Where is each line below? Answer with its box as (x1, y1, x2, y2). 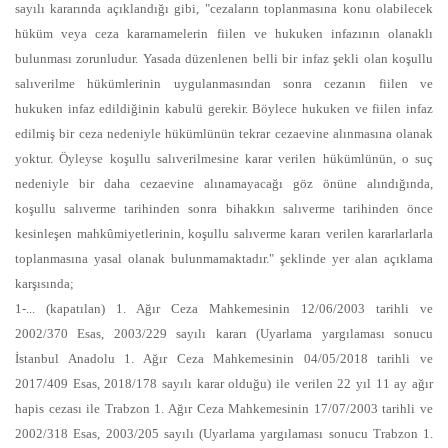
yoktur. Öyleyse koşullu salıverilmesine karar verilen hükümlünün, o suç (15, 151, 433, 166)
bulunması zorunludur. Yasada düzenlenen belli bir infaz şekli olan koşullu (15, 51, 433, 66)
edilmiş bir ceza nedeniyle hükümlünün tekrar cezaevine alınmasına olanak (15, 126, 433, 141)
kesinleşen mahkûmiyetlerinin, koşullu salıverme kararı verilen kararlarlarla (15, 226, 433, 241)
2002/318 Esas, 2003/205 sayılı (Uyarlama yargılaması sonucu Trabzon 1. (15, 426, 433, 441)
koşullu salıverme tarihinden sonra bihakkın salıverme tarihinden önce (15, 201, 433, 216)
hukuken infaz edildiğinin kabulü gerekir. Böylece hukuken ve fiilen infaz (15, 101, 433, 116)
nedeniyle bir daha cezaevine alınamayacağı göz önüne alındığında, (15, 176, 433, 191)
